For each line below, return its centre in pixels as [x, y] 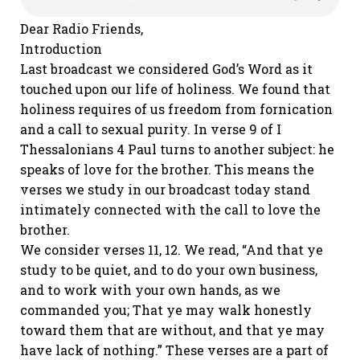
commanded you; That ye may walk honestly [166, 310]
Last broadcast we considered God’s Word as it [166, 69]
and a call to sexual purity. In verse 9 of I [151, 129]
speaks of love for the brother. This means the [167, 169]
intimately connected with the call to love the [170, 209]
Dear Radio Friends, [82, 29]
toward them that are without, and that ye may [172, 330]
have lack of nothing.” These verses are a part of [174, 350]
